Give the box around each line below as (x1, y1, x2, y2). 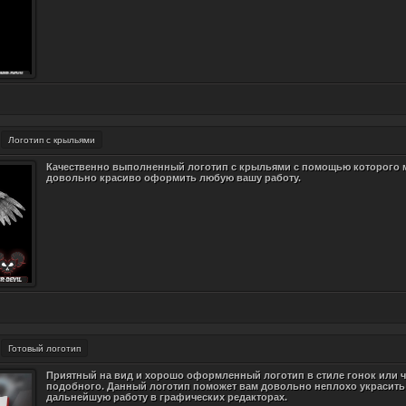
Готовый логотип (8, 343, 81, 353)
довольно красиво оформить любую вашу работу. (46, 172, 301, 183)
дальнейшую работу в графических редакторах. (46, 391, 287, 402)
